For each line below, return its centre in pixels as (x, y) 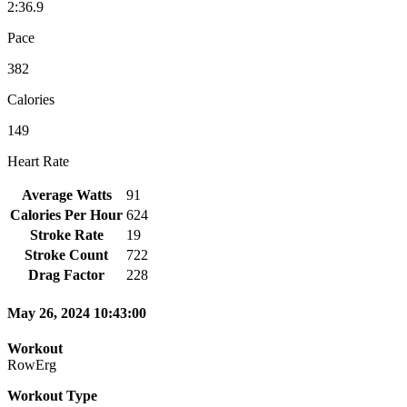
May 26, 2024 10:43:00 (77, 313)
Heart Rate (38, 161)
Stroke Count (66, 254)
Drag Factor (66, 274)
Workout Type (52, 396)
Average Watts (66, 194)
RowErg (32, 365)
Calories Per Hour (66, 214)
